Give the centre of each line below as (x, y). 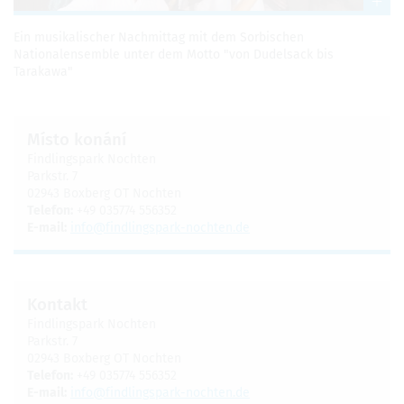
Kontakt (57, 305)
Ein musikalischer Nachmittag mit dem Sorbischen (159, 38)
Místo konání (77, 140)
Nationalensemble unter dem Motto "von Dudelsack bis (174, 55)
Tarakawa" (43, 72)
